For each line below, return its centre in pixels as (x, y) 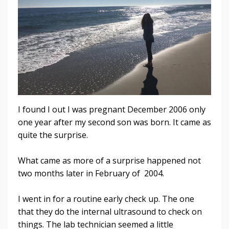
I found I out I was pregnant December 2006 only (112, 110)
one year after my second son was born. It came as (114, 122)
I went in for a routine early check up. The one (106, 199)
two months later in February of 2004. (91, 174)
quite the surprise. (53, 135)
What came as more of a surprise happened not (109, 161)
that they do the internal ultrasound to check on (110, 212)
